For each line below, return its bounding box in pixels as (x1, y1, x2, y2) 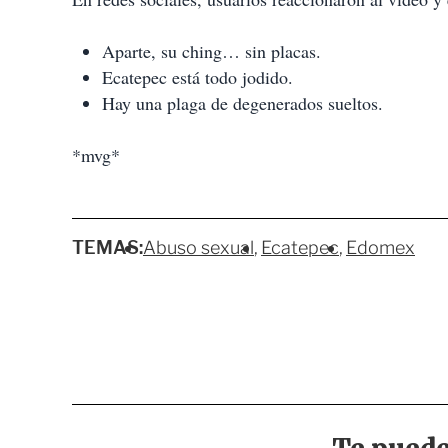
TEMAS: (72, 237, 143, 259)
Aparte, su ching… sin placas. (102, 39, 321, 64)
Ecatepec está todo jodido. (102, 65, 293, 90)
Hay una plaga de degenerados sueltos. (102, 91, 383, 116)
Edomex (346, 237, 415, 259)
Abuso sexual (143, 237, 254, 259)
